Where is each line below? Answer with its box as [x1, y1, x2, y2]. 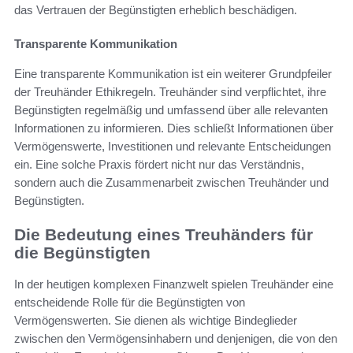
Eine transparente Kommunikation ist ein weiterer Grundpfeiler [14, 66, 332, 80]
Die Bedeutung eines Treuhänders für [14, 225, 313, 243]
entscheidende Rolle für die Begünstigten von [14, 295, 245, 310]
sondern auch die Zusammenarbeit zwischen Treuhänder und [14, 175, 329, 189]
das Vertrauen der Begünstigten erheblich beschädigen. [14, 2, 297, 17]
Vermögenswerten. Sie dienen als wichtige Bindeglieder [14, 314, 297, 328]
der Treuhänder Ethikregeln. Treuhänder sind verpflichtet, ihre [14, 84, 326, 98]
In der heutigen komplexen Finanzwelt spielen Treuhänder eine [14, 277, 333, 292]
